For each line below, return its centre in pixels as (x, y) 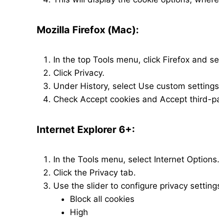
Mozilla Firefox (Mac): (88, 30)
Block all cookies (102, 199)
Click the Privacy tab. (95, 173)
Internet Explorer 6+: (86, 130)
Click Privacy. (79, 73)
